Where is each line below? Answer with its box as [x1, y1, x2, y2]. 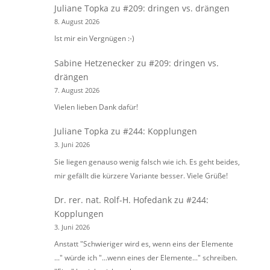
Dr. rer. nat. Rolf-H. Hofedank [54, 193, 172, 206]
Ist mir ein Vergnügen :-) [54, 33, 135, 44]
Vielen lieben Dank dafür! [54, 101, 139, 112]
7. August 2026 [54, 86, 100, 95]
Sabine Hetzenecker [54, 57, 135, 69]
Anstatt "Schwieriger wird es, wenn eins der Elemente [54, 239, 234, 250]
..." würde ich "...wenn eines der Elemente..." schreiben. [54, 253, 238, 263]
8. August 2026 [54, 17, 100, 26]
